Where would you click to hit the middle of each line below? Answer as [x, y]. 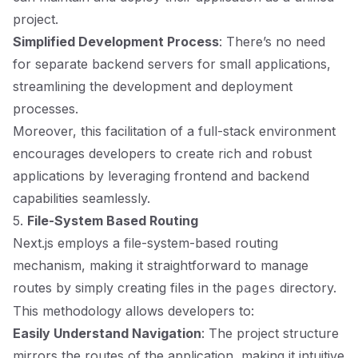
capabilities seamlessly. [82, 198]
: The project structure [270, 333]
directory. [306, 288]
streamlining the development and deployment [153, 86]
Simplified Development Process [116, 42]
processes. [46, 109]
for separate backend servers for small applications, [172, 64]
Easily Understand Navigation [107, 333]
